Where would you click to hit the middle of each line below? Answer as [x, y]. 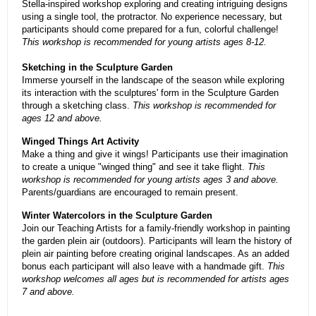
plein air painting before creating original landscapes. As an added [156, 254]
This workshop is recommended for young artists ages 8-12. [144, 42]
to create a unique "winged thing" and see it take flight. [135, 167]
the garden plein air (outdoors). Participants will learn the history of [157, 241]
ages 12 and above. [62, 119]
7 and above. [48, 292]
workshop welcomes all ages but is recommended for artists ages [156, 279]
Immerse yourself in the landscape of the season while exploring [153, 80]
